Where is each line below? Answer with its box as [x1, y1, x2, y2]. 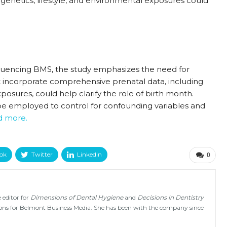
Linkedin [77, 150, 102, 159]
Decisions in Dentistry [137, 194, 204, 202]
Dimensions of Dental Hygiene [30, 194, 123, 202]
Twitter [31, 150, 53, 159]
